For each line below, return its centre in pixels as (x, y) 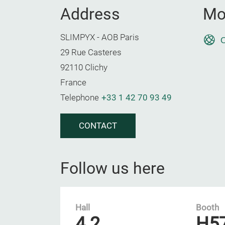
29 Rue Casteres (91, 52)
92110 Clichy (84, 68)
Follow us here (113, 168)
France (73, 83)
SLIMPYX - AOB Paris (100, 37)
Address (90, 14)
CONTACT (98, 126)
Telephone (80, 98)
